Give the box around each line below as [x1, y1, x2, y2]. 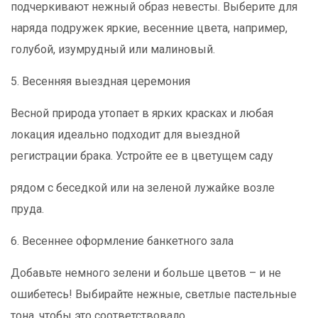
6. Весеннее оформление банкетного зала [11, 234, 234, 248]
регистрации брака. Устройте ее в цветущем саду [11, 149, 276, 163]
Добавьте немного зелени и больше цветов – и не [11, 266, 281, 280]
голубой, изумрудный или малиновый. [11, 43, 218, 56]
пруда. [11, 202, 44, 216]
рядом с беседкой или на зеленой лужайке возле [11, 181, 275, 194]
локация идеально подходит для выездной [11, 128, 240, 141]
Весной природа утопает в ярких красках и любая [11, 106, 273, 120]
